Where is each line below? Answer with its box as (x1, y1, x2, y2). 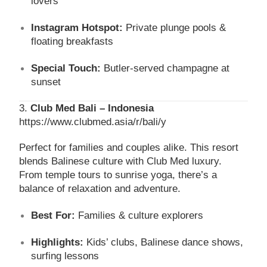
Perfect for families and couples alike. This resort (19, 141, 239, 153)
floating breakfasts (31, 35, 114, 47)
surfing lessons (31, 250, 100, 262)
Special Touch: (31, 62, 101, 74)
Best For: (31, 209, 76, 221)
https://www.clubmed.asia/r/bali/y (19, 116, 167, 128)
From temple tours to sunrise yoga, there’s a (19, 169, 218, 181)
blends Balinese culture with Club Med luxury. (19, 155, 222, 167)
